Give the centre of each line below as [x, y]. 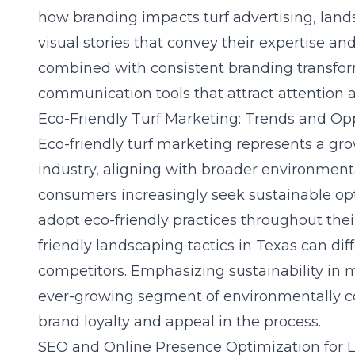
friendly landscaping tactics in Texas [168, 246]
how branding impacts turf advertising [176, 17]
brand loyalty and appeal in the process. [179, 322]
